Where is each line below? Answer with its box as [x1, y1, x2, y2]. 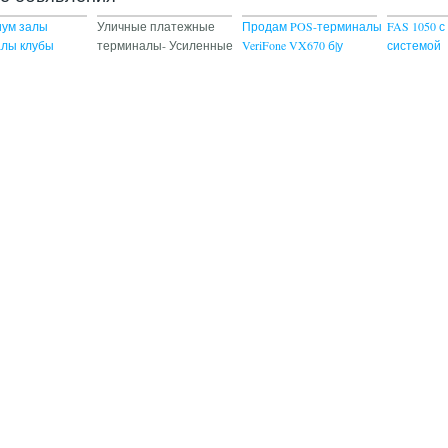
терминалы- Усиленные [97, 37, 234, 54]
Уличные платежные [97, 18, 216, 35]
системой [387, 37, 442, 54]
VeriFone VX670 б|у [242, 37, 344, 54]
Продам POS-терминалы [242, 18, 383, 35]
